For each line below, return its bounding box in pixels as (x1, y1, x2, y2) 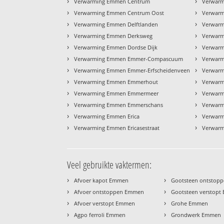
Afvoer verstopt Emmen (74, 199, 135, 207)
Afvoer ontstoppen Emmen (74, 187, 144, 195)
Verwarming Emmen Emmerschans (74, 100, 163, 108)
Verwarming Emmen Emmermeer (74, 89, 159, 97)
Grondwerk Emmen (171, 210, 221, 218)
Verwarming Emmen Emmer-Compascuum (74, 54, 183, 62)
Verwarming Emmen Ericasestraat (74, 123, 160, 131)
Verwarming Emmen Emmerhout (74, 77, 158, 85)
